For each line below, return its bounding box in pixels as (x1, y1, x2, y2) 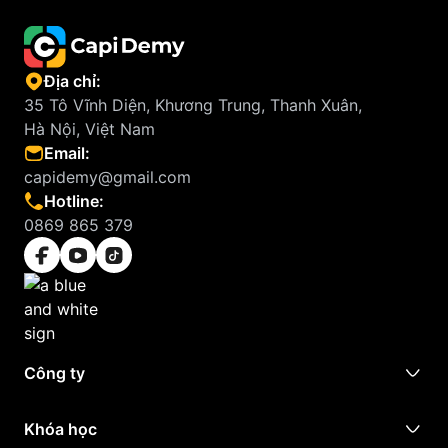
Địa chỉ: (44, 71, 101, 91)
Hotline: (44, 191, 104, 211)
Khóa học (24, 419, 97, 439)
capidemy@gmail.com (24, 167, 191, 187)
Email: (44, 143, 90, 163)
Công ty (24, 363, 85, 383)
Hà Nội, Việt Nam (24, 119, 155, 139)
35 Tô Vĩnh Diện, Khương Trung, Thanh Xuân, (24, 95, 362, 115)
